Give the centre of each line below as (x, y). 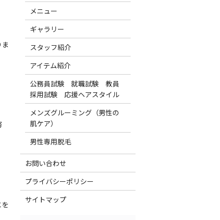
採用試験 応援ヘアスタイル (74, 94)
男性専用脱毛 (50, 141)
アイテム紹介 (50, 65)
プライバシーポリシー (59, 181)
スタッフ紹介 (50, 47)
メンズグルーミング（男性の (74, 112)
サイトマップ (45, 199)
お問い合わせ (45, 163)
